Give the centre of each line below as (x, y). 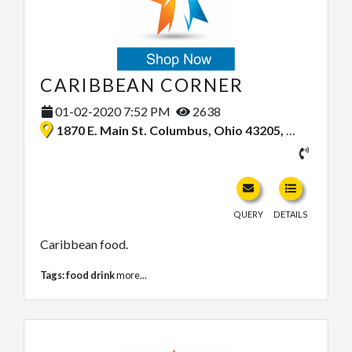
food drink (90, 275)
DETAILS (291, 214)
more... (132, 275)
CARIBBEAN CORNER (142, 85)
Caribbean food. (84, 244)
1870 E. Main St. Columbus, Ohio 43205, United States (171, 130)
